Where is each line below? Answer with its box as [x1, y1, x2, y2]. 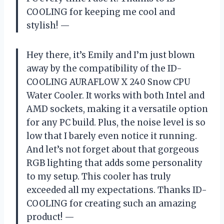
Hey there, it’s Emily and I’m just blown [26, 49, 195, 60]
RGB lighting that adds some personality [26, 157, 202, 168]
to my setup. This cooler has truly [26, 170, 171, 182]
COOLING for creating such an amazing [26, 197, 196, 209]
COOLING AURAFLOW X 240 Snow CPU [26, 76, 190, 87]
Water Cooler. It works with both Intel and [26, 89, 204, 101]
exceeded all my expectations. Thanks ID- [26, 184, 207, 195]
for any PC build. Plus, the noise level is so [26, 116, 205, 128]
